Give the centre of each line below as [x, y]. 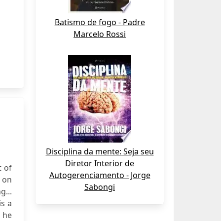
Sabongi [100, 187]
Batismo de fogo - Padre [100, 22]
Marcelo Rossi [100, 34]
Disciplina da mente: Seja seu [100, 151]
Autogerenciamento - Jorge [100, 175]
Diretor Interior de [100, 163]
